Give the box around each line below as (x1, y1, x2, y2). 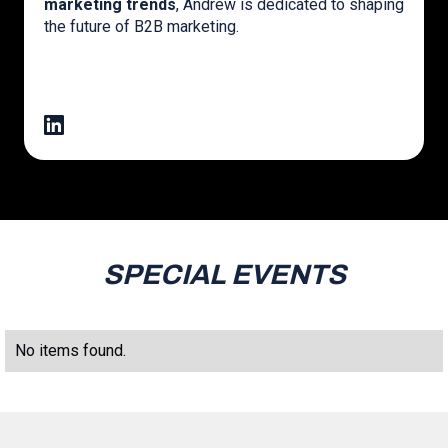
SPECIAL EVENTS (102, 258, 346, 290)
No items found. (15, 340, 126, 360)
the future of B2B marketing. (44, 17, 239, 36)
